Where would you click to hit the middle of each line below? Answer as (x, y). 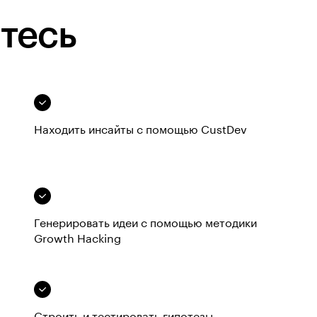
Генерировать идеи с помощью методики (145, 224)
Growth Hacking (77, 239)
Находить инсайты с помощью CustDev (140, 130)
